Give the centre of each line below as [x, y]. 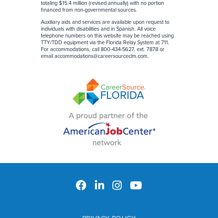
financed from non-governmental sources [88, 10]
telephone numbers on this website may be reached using [107, 36]
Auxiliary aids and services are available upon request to [105, 22]
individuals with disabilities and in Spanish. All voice [98, 29]
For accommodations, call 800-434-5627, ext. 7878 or [103, 49]
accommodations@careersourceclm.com [101, 56]
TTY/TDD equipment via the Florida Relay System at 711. [105, 42]
